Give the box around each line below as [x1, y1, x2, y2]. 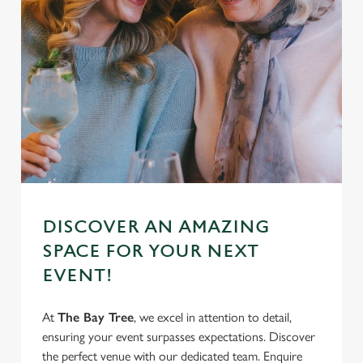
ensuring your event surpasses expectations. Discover [42, 329, 315, 345]
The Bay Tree [58, 310, 134, 326]
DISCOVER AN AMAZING [42, 217, 270, 238]
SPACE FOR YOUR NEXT [42, 241, 259, 263]
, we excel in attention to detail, [134, 310, 292, 326]
